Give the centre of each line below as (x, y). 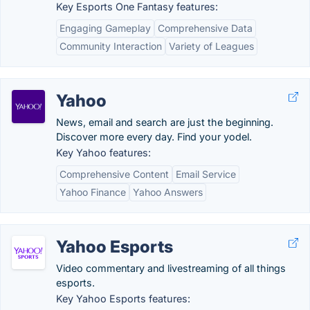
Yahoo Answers (168, 192)
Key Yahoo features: (103, 153)
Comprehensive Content (114, 174)
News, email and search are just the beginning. (165, 122)
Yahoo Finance (93, 192)
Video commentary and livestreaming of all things (171, 268)
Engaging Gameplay (105, 28)
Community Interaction (111, 46)
